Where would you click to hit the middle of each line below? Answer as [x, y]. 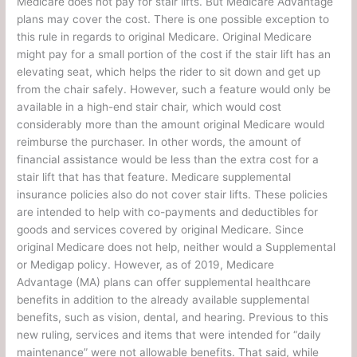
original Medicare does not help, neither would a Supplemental [177, 247]
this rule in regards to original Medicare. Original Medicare [165, 37]
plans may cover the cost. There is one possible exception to [173, 20]
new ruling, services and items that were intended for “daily [169, 335]
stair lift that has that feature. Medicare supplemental [154, 177]
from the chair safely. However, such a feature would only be [174, 90]
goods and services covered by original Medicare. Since [161, 230]
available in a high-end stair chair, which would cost [149, 107]
